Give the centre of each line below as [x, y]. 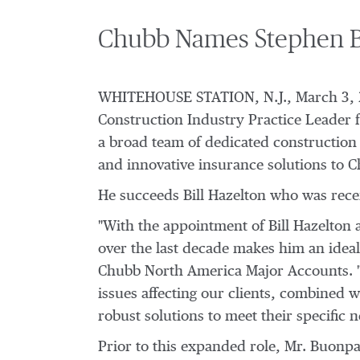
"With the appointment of [183, 227]
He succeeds [141, 196]
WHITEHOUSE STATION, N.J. [192, 98]
